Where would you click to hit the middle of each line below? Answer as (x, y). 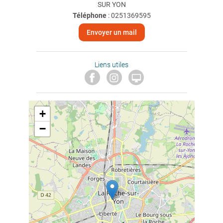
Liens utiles (111, 65)
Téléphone (89, 15)
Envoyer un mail (111, 32)
